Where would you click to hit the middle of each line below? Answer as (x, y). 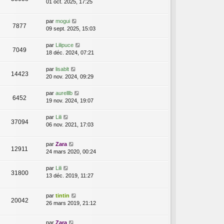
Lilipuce (64, 45)
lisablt (62, 69)
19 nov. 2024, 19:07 (70, 101)
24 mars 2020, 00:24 (71, 152)
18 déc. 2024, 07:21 (70, 53)
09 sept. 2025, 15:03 (71, 29)
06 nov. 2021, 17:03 (70, 125)
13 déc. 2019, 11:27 (70, 176)
